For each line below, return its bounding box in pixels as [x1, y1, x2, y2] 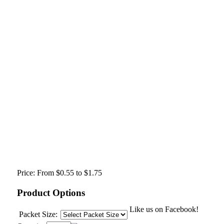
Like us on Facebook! [129, 205, 198, 213]
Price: [17, 168, 35, 177]
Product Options [17, 187, 85, 198]
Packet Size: [19, 209, 57, 218]
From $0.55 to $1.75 [37, 168, 102, 177]
